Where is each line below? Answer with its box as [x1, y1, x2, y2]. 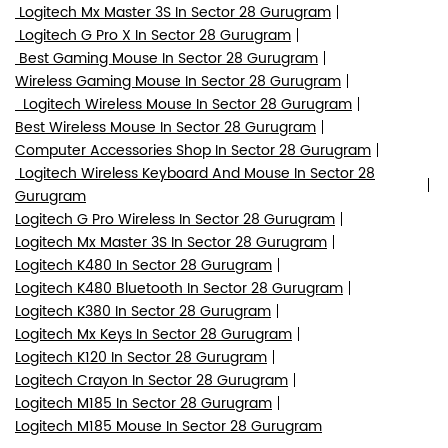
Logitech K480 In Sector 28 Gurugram [15, 253, 272, 277]
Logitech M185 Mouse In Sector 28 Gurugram [15, 414, 322, 438]
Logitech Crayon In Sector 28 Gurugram [15, 368, 288, 392]
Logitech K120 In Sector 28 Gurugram [15, 345, 267, 369]
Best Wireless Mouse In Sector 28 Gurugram [15, 115, 316, 139]
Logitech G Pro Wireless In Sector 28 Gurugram [15, 207, 335, 231]
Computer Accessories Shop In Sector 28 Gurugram [15, 138, 371, 162]
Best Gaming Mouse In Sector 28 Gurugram [15, 46, 318, 70]
